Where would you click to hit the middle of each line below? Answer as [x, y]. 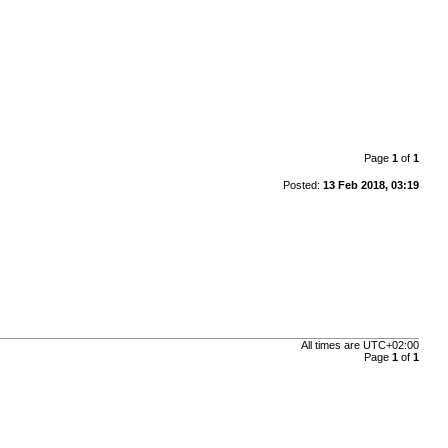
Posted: [302, 184]
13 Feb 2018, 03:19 [370, 184]
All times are [331, 345]
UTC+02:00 [390, 345]
